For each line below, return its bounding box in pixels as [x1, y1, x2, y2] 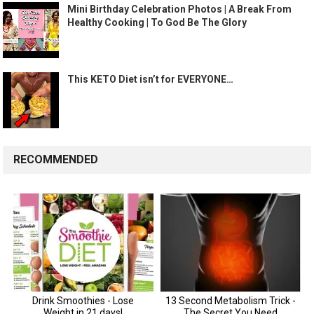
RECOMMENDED [13, 153, 99, 167]
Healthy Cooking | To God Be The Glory [67, 17, 247, 29]
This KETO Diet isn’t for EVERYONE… [67, 74, 234, 86]
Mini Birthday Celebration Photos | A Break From [67, 4, 292, 15]
